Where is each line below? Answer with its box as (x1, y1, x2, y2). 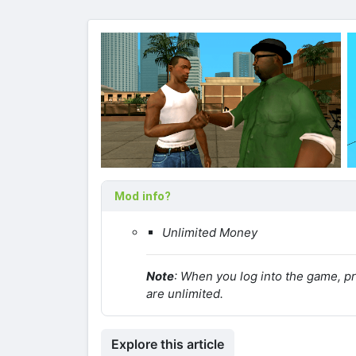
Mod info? (114, 188, 171, 203)
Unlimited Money (162, 224, 257, 240)
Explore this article (111, 335, 224, 352)
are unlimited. (146, 285, 223, 301)
